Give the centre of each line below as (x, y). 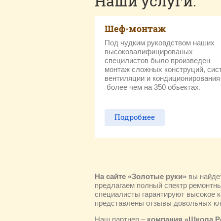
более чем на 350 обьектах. (154, 87)
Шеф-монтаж (135, 29)
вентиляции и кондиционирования (162, 78)
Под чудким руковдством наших (160, 43)
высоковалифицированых (149, 52)
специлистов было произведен (157, 60)
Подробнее (135, 117)
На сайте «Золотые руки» (141, 176)
